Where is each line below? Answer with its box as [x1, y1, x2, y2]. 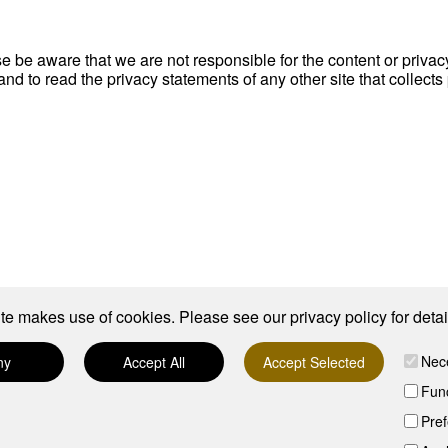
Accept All [123, 352, 185, 372]
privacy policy [290, 305, 387, 328]
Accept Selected [263, 352, 365, 372]
